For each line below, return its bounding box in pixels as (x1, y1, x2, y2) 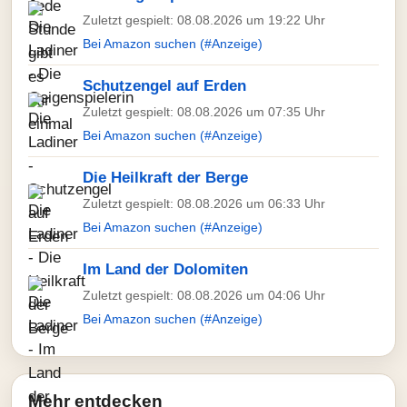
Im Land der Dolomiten (83, 261, 248, 278)
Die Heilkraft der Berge (83, 169, 248, 186)
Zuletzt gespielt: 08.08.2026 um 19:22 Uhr (83, 13, 325, 27)
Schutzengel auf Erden (83, 77, 246, 94)
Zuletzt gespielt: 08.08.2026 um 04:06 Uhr (83, 288, 325, 303)
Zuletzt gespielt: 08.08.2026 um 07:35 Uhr (83, 104, 325, 119)
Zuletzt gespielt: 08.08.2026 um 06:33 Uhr (83, 196, 325, 211)
